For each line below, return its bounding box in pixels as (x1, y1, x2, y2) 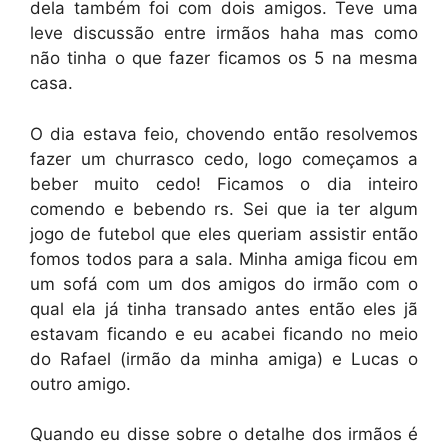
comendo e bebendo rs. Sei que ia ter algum (30, 198, 418, 219)
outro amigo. (30, 373, 131, 394)
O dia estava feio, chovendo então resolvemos (30, 123, 418, 144)
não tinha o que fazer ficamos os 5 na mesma (30, 48, 418, 68)
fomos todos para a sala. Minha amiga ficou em (30, 248, 418, 269)
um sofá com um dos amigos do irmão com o (30, 273, 418, 294)
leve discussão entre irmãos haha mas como (30, 23, 418, 43)
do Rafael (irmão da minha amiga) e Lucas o (30, 348, 418, 369)
